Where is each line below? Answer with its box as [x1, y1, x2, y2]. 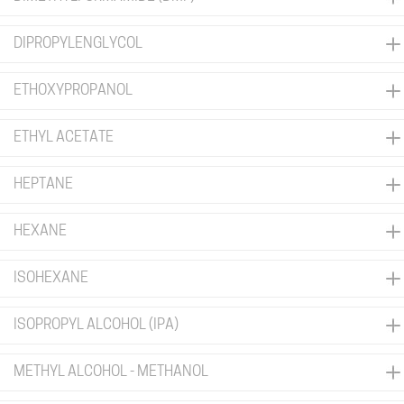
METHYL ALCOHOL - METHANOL [14, 365, 208, 380]
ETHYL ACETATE [14, 131, 114, 145]
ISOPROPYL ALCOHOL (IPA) [14, 318, 179, 333]
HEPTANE [14, 178, 73, 192]
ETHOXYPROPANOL [14, 84, 133, 98]
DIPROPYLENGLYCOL [14, 37, 142, 51]
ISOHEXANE [14, 271, 88, 286]
